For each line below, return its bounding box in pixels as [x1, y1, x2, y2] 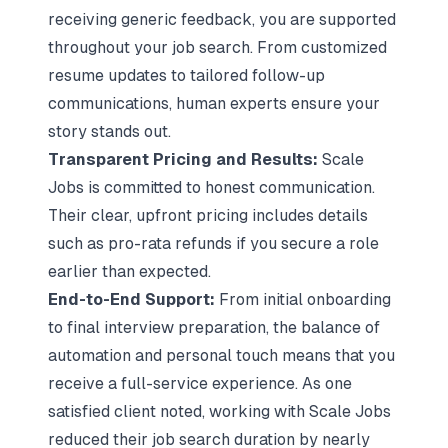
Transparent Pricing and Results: [48, 150, 318, 169]
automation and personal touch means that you [48, 346, 395, 365]
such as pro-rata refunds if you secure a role [48, 234, 379, 253]
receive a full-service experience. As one [48, 374, 352, 393]
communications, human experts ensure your [48, 94, 380, 113]
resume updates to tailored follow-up [48, 66, 325, 85]
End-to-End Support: [48, 290, 219, 309]
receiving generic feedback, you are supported [48, 10, 396, 29]
